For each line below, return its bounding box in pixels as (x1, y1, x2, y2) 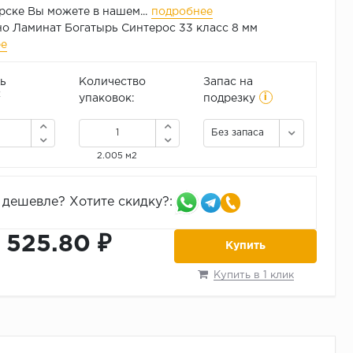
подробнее (150, 7, 213, 17)
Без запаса (210, 128, 264, 138)
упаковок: (78, 94, 135, 104)
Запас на (203, 77, 253, 87)
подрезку (203, 94, 255, 104)
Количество (78, 77, 146, 87)
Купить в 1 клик (213, 271, 294, 281)
